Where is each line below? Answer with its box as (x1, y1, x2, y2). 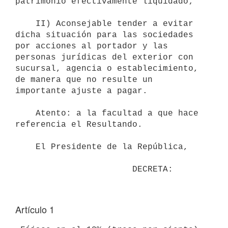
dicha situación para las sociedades (15, 30, 193, 40)
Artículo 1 (15, 203, 54, 216)
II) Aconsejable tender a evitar (15, 19, 36, 28)
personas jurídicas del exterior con (15, 52, 193, 62)
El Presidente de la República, (15, 142, 36, 152)
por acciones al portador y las (15, 41, 168, 51)
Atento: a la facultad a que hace (15, 108, 36, 118)
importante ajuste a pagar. (15, 86, 148, 96)
